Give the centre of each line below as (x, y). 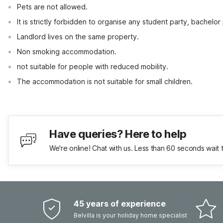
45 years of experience (120, 204)
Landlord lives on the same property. (78, 37)
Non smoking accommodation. (67, 52)
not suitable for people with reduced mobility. (93, 66)
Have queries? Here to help (118, 134)
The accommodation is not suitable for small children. (105, 81)
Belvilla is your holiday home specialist (130, 215)
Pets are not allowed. (52, 7)
